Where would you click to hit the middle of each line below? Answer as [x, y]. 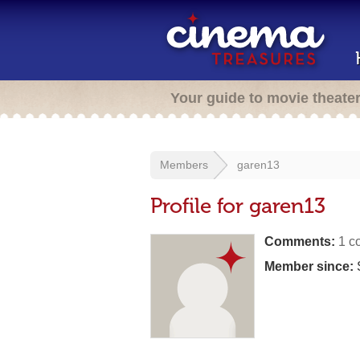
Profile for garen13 [238, 206]
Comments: [300, 241]
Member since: [309, 266]
